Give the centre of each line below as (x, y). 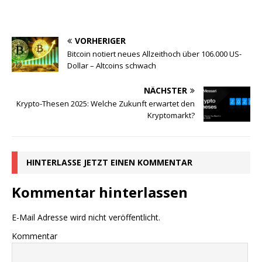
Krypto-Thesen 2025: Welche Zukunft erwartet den (106, 104)
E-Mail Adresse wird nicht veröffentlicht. (86, 218)
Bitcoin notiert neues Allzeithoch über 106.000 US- (154, 54)
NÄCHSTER (166, 91)
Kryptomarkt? (171, 116)
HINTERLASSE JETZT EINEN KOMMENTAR (109, 163)
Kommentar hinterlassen (100, 192)
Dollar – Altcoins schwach (112, 66)
